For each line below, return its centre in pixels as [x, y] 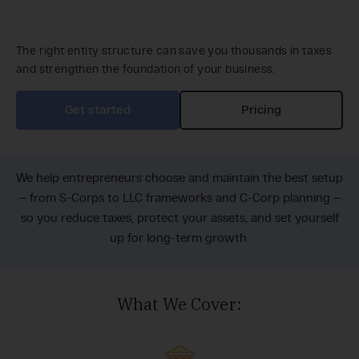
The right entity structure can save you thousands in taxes [174, 50]
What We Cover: [179, 304]
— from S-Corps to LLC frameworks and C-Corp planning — [179, 198]
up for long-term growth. [179, 238]
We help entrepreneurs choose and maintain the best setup [179, 178]
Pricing [261, 110]
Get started [98, 110]
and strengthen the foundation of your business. [146, 69]
